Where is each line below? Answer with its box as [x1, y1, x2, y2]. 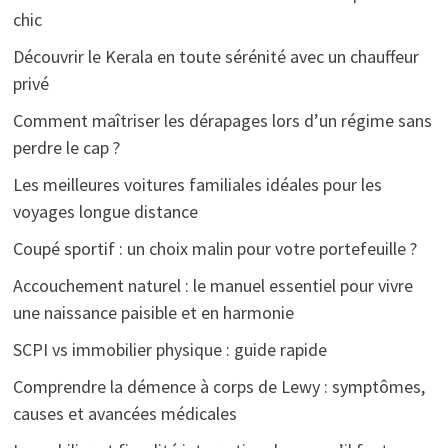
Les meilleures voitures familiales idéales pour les [12, 172, 382, 196]
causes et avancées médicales [12, 401, 237, 425]
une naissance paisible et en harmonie [12, 300, 294, 324]
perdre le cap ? [12, 135, 120, 159]
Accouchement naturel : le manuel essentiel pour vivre [12, 273, 413, 297]
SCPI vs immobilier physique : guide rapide [12, 337, 327, 361]
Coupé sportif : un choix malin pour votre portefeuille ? [12, 236, 417, 260]
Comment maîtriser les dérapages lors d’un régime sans [12, 108, 432, 132]
